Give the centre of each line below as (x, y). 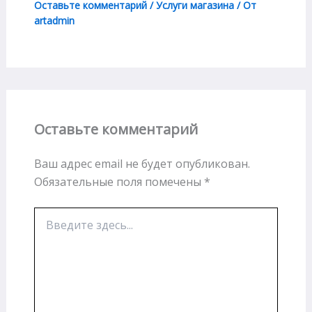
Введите (53, 214)
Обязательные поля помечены (119, 182)
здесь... (49, 228)
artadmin (54, 21)
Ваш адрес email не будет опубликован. (142, 164)
